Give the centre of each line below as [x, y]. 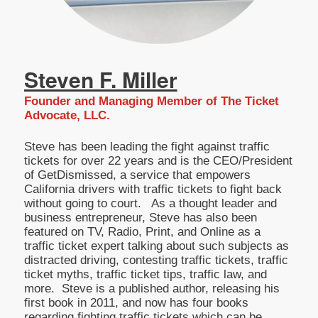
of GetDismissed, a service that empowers [137, 175]
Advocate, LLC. [67, 115]
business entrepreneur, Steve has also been [140, 218]
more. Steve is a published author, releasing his [152, 289]
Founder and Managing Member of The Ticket [151, 101]
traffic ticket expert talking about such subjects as [156, 246]
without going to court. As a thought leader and [150, 204]
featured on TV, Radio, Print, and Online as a [142, 232]
